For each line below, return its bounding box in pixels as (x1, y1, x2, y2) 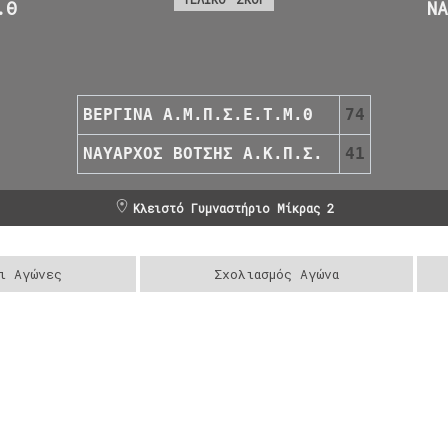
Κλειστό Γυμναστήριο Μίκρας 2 (132, 199, 334, 216)
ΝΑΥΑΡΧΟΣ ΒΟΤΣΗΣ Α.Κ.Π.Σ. (83, 143, 323, 163)
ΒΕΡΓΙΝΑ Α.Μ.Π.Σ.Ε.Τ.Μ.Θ (83, 104, 313, 124)
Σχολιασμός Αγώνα (214, 264, 340, 283)
